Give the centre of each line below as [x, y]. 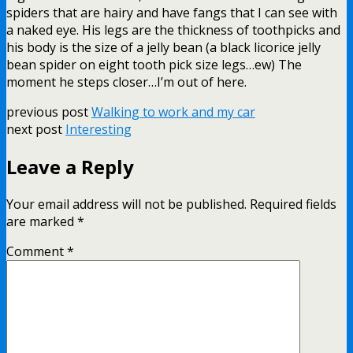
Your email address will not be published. [126, 204]
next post [36, 129]
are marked [42, 221]
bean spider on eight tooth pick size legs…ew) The [154, 64]
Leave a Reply [70, 166]
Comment [37, 251]
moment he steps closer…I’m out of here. [126, 82]
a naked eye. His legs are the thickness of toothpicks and [173, 30]
